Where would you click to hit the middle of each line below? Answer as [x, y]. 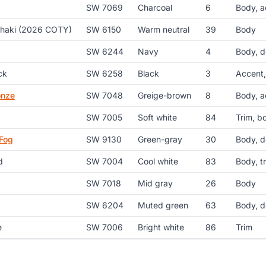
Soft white [157, 118]
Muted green [163, 205]
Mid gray [155, 183]
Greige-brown [164, 96]
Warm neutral [163, 30]
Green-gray [160, 140]
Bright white [161, 227]
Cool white [158, 161]
